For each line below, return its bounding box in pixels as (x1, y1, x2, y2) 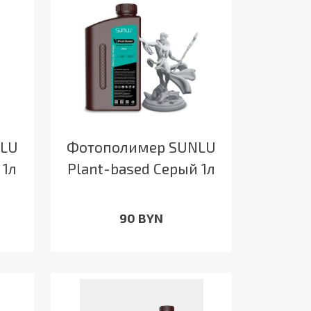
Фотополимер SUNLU (66, 138, 216, 156)
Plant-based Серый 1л (67, 160, 215, 178)
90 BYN (119, 210, 163, 226)
